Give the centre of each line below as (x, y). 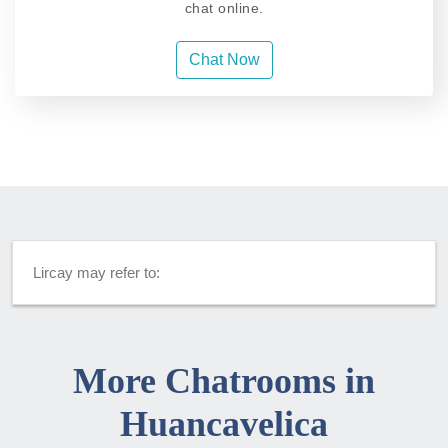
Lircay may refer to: (96, 273)
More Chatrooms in (224, 381)
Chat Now (224, 60)
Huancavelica (224, 424)
